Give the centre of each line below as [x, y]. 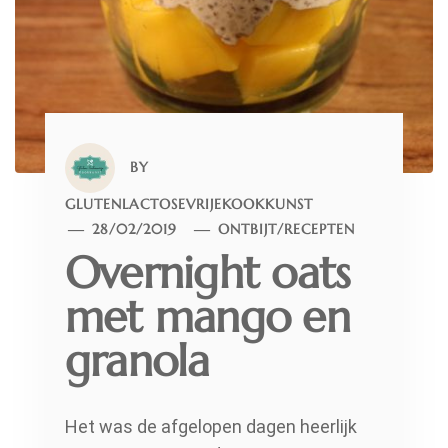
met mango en [207, 317]
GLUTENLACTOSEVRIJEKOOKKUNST [189, 204]
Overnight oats [208, 273]
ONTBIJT [248, 229]
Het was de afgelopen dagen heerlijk [211, 427]
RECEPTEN [320, 229]
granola [137, 361]
